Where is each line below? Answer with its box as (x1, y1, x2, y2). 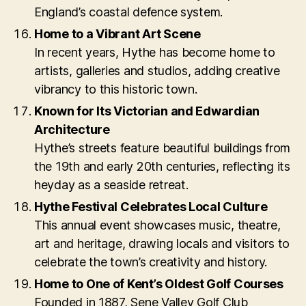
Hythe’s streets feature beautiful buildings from (34, 141, 291, 156)
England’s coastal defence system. (34, 5, 223, 20)
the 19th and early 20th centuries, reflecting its (34, 159, 290, 174)
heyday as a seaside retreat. (34, 178, 189, 193)
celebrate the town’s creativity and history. (34, 255, 268, 270)
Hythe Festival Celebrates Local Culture (34, 199, 268, 214)
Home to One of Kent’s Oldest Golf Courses (34, 277, 283, 292)
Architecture (34, 122, 110, 137)
